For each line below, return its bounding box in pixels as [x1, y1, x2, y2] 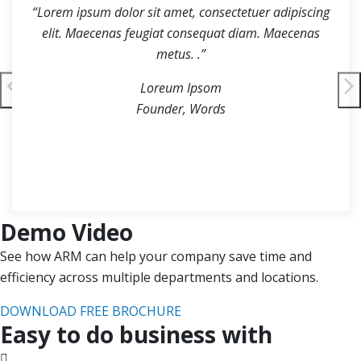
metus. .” [156, 45, 205, 64]
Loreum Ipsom [139, 79, 222, 98]
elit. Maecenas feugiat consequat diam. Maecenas [41, 24, 320, 43]
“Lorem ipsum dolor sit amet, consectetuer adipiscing [31, 3, 330, 22]
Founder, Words [135, 100, 226, 118]
